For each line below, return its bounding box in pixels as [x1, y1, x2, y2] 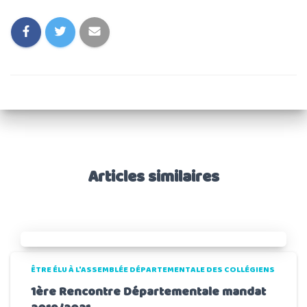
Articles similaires [88, 164, 219, 191]
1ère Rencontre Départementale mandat [31, 282, 266, 302]
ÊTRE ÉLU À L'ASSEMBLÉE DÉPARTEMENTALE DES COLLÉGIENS [31, 263, 275, 277]
